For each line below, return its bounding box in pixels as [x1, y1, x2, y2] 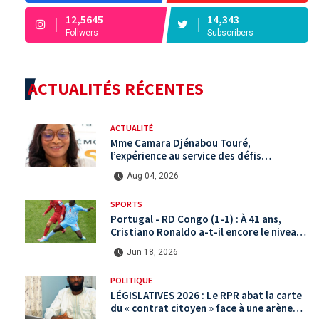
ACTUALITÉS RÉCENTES [28, 78, 204, 100]
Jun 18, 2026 [127, 247, 178, 258]
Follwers [66, 28, 98, 38]
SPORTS [110, 199, 142, 210]
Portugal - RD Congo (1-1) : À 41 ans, [110, 212, 281, 226]
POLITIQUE [110, 275, 152, 286]
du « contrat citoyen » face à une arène [110, 301, 293, 315]
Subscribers [207, 28, 253, 38]
